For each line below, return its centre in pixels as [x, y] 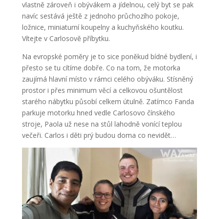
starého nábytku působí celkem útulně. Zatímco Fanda [108, 102]
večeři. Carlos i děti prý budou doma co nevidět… [99, 135]
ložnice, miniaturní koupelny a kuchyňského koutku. [103, 27]
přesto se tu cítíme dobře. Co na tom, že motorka [101, 68]
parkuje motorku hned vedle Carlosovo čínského [98, 113]
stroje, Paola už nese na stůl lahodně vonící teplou [102, 124]
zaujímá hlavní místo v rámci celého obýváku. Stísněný [107, 79]
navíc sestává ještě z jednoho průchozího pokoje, [100, 16]
